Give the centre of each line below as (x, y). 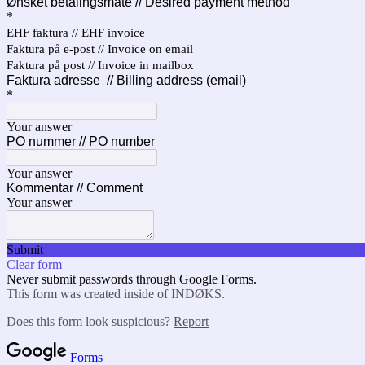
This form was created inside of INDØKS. (116, 294)
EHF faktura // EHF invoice (76, 33)
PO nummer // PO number (81, 141)
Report (191, 321)
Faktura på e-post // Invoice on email (100, 49)
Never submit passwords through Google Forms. (132, 279)
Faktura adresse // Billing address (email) (126, 80)
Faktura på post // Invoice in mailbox (100, 65)
